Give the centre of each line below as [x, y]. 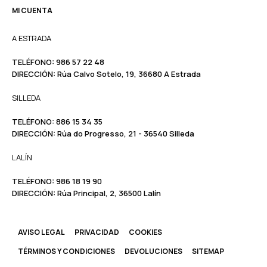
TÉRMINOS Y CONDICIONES [66, 251]
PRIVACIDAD [97, 232]
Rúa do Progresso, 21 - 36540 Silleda [126, 133]
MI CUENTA [32, 10]
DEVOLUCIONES [153, 251]
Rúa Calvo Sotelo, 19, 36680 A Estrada [129, 74]
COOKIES [145, 232]
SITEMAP [208, 251]
